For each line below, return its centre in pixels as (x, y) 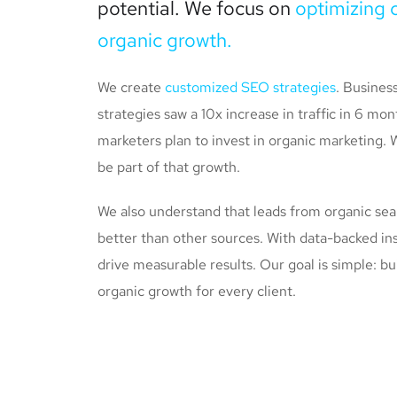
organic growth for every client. (197, 291)
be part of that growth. (169, 167)
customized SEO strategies (250, 87)
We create (131, 87)
